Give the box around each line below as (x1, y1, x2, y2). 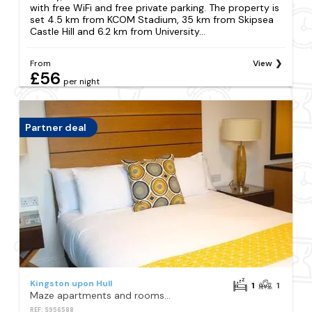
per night (63, 75, 100, 87)
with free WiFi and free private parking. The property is (30, 1, 280, 15)
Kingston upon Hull (30, 277, 113, 289)
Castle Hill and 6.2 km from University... (30, 25, 206, 38)
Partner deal (25, 120, 87, 134)
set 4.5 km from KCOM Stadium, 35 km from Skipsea (30, 13, 274, 26)
